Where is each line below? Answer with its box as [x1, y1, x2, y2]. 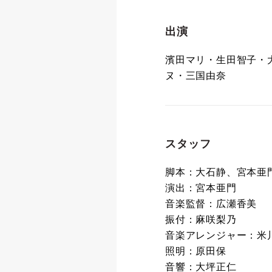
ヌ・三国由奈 [165, 70, 226, 81]
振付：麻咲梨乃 [165, 214, 237, 225]
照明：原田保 [165, 246, 226, 256]
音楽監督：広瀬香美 [165, 199, 257, 209]
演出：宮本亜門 [165, 183, 237, 193]
